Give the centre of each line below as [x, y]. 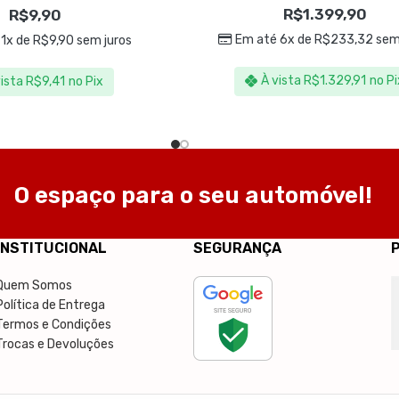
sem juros [102, 41]
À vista [281, 81]
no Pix [85, 82]
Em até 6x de [275, 40]
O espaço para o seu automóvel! [193, 196]
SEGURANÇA [237, 248]
